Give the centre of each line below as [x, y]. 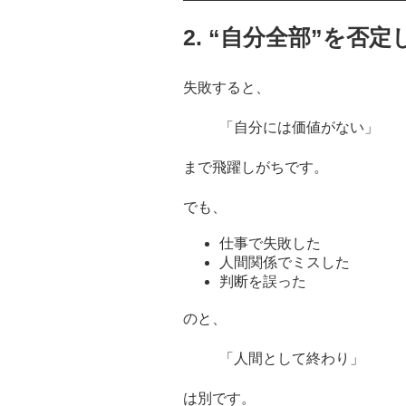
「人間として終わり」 [292, 359]
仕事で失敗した [270, 244]
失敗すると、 [227, 88]
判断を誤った [263, 282]
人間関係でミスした [285, 263]
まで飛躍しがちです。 [256, 168]
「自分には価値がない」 [299, 128]
